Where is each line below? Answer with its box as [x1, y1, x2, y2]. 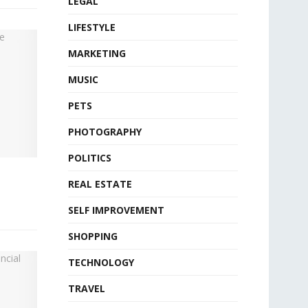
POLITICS [67, 151, 111, 164]
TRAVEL [67, 282, 105, 295]
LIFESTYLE [67, 21, 115, 34]
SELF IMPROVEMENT [67, 203, 164, 217]
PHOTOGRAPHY [67, 125, 142, 138]
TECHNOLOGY [67, 256, 134, 269]
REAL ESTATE [67, 177, 132, 190]
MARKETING [67, 47, 126, 60]
